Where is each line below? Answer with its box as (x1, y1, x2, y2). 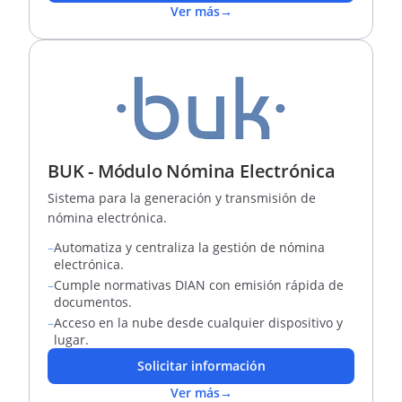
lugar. (54, 331, 89, 348)
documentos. (54, 293, 132, 310)
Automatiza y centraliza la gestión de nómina (54, 239, 325, 256)
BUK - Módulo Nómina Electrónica (48, 159, 336, 183)
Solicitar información (136, 357, 266, 374)
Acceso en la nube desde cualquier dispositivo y (54, 314, 343, 331)
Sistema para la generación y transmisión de (48, 189, 316, 206)
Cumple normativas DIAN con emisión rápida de (54, 276, 344, 293)
